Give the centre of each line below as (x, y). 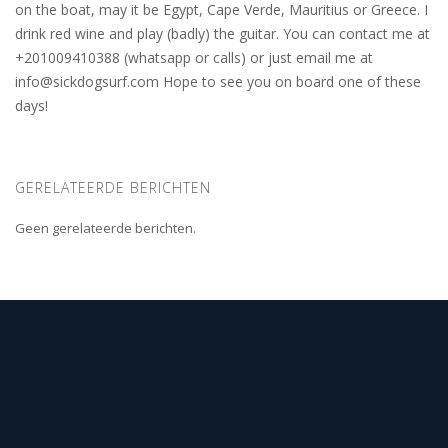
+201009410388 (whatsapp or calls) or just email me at (194, 57)
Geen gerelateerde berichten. (105, 227)
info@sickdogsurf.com (87, 81)
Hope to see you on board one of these (290, 81)
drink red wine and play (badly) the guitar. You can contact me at (222, 33)
